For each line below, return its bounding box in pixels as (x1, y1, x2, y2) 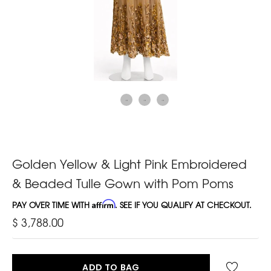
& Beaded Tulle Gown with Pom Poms (12, 174, 233, 192)
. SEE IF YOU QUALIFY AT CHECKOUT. (115, 198, 252, 211)
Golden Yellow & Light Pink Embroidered (12, 154, 247, 172)
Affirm (92, 198, 115, 209)
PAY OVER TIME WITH (12, 198, 92, 211)
